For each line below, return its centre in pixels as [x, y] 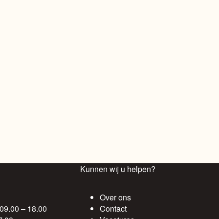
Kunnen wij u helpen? [118, 169]
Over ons [116, 197]
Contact [113, 208]
